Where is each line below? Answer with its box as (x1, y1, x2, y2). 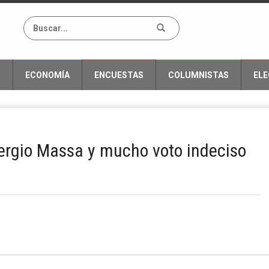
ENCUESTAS (94, 70, 144, 80)
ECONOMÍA (25, 70, 70, 80)
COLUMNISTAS (168, 70, 229, 80)
